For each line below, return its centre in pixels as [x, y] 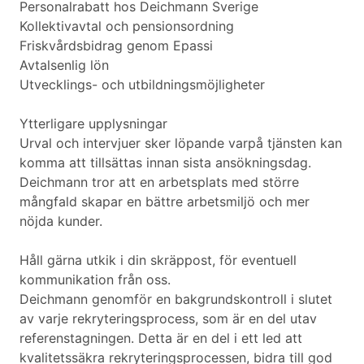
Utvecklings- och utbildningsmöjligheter [142, 85]
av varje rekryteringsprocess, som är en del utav [168, 319]
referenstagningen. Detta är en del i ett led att [161, 338]
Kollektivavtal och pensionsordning [127, 26]
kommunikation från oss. [95, 280]
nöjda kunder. [61, 221]
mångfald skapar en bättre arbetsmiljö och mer [165, 202]
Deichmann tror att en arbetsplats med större [159, 182]
